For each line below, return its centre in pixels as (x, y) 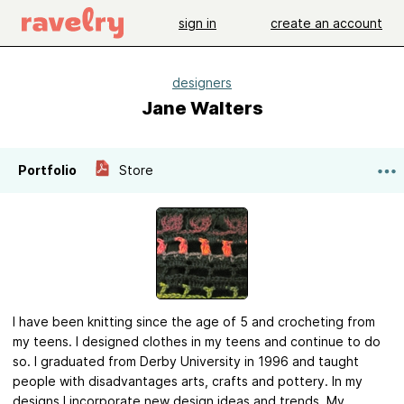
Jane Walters (202, 108)
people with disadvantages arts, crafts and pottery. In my (188, 381)
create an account (326, 23)
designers (202, 83)
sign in (197, 23)
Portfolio (47, 170)
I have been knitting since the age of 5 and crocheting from (194, 321)
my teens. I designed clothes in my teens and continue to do (197, 341)
